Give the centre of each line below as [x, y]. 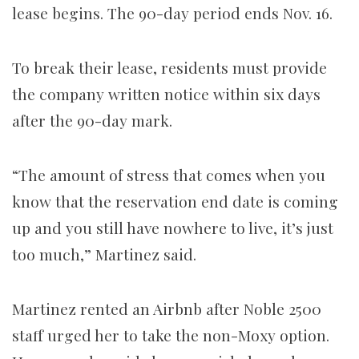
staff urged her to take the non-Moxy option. [171, 335]
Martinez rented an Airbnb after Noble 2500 [167, 308]
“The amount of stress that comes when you [169, 174]
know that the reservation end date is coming [175, 201]
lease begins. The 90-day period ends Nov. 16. [174, 12]
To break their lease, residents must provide [169, 67]
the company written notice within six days [166, 93]
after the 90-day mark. [94, 120]
